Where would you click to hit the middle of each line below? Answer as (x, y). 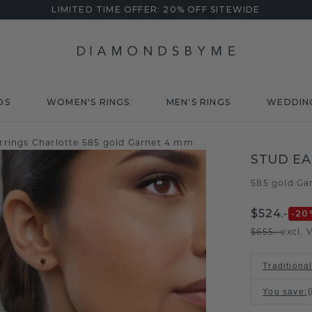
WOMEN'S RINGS (88, 102)
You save (283, 292)
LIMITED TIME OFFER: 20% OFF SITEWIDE (156, 9)
